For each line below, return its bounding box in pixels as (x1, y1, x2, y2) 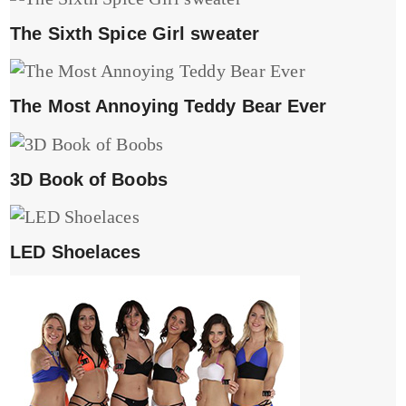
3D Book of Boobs (10, 169, 168, 189)
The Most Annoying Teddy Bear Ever (10, 96, 327, 117)
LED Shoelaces (10, 242, 141, 263)
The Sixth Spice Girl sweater (10, 23, 260, 43)
